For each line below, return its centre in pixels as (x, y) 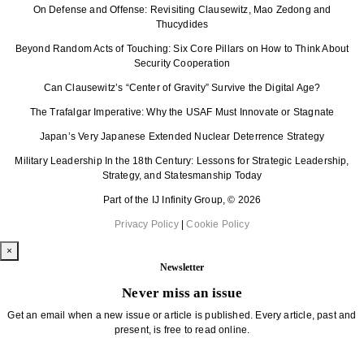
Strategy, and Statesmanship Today (182, 176)
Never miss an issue (182, 293)
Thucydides (182, 25)
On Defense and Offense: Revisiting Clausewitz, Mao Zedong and (182, 10)
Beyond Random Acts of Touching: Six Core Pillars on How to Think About (182, 49)
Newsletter (182, 268)
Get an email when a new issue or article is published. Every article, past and (182, 316)
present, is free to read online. (182, 330)
